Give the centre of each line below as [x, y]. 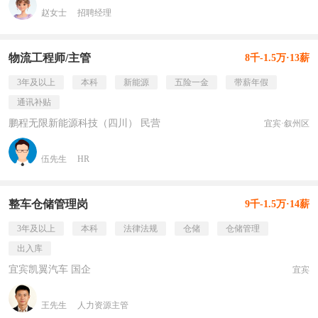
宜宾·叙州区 [287, 124]
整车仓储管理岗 [48, 204]
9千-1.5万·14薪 [277, 204]
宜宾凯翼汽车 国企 [50, 269]
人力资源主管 [103, 305]
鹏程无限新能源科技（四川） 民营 [84, 123]
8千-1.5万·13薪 [277, 58]
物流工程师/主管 [50, 58]
